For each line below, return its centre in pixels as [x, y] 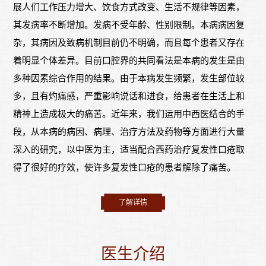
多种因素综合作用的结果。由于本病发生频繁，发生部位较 [129, 79]
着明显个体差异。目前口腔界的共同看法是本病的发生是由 [129, 61]
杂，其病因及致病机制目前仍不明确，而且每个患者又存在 [129, 43]
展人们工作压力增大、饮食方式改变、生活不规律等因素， [129, 7]
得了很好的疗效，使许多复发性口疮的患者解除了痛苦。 [125, 168]
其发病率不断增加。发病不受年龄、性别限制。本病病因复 [129, 25]
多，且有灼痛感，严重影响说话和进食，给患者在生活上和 [129, 96]
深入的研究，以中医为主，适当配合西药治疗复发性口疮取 [129, 150]
